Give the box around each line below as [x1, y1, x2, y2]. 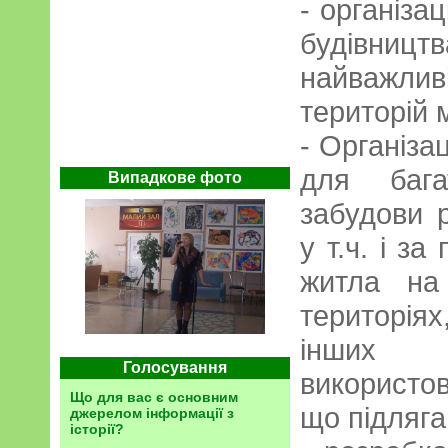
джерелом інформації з [70, 405, 234, 421]
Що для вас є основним [70, 389, 238, 405]
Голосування [123, 359, 227, 376]
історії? [70, 421, 124, 437]
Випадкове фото [108, 169, 242, 186]
